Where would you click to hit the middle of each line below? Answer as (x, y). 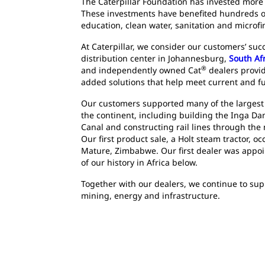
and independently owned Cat (141, 70)
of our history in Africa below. (139, 162)
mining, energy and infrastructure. (151, 195)
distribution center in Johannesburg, (155, 58)
